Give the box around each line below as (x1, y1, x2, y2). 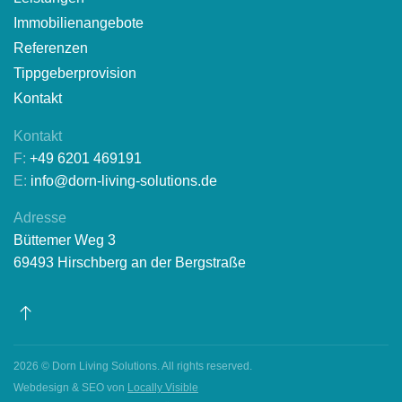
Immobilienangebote (13, 15, 144, 31)
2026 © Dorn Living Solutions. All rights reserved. (13, 360, 252, 372)
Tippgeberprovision (13, 66, 136, 81)
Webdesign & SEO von (13, 381, 127, 394)
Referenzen (13, 40, 88, 56)
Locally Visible (127, 381, 198, 394)
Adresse (13, 210, 66, 225)
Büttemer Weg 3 (13, 232, 116, 248)
